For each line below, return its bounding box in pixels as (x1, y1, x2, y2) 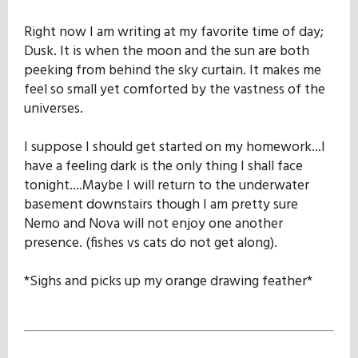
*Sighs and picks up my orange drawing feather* (24, 269, 312, 293)
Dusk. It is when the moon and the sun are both (24, 39, 309, 63)
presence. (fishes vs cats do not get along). (24, 231, 277, 255)
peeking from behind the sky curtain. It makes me (24, 58, 321, 82)
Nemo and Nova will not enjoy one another (24, 212, 283, 236)
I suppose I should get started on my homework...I (24, 135, 325, 159)
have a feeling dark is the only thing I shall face (24, 154, 303, 178)
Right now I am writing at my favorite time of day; (24, 20, 324, 44)
